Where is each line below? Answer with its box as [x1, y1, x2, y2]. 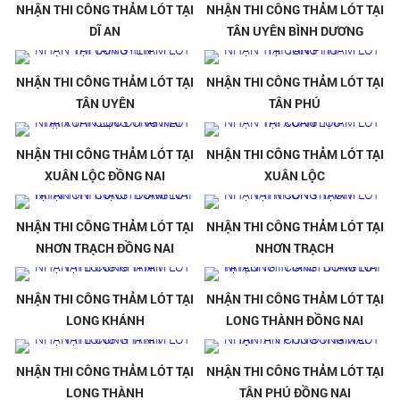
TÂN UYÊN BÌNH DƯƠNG [226, 22, 363, 40]
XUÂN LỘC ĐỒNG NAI [45, 167, 166, 185]
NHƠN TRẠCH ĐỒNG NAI [36, 239, 175, 257]
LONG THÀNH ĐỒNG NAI [226, 312, 364, 329]
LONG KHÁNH [65, 312, 145, 329]
